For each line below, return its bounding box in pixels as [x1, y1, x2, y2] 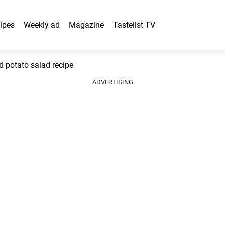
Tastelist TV [113, 20, 155, 30]
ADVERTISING [92, 78, 133, 86]
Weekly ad [24, 20, 60, 30]
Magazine [69, 20, 104, 30]
